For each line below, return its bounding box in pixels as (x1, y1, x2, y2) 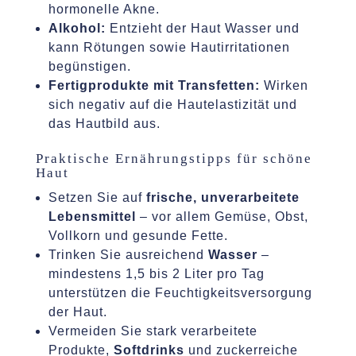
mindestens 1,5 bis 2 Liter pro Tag (48, 266, 265, 281)
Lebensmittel (48, 209, 136, 223)
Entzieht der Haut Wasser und (105, 21, 300, 35)
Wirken (259, 78, 308, 92)
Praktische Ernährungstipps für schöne (35, 150, 312, 166)
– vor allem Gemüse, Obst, (135, 209, 308, 223)
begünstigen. (48, 59, 131, 73)
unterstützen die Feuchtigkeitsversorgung (48, 285, 312, 300)
